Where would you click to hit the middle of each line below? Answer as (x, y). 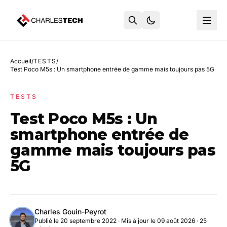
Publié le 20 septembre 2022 (75, 221)
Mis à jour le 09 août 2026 (158, 221)
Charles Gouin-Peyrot (70, 212)
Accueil (21, 61)
